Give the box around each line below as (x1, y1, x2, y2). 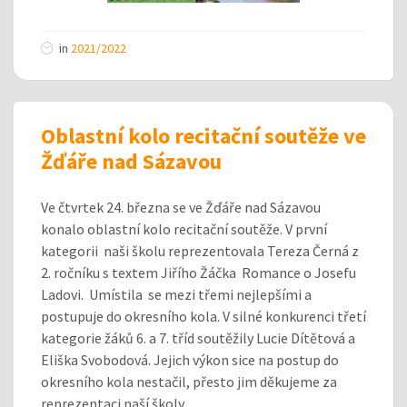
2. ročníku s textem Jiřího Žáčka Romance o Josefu (41, 263, 356, 282)
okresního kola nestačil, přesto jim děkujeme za (41, 372, 337, 391)
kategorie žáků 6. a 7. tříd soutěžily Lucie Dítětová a (41, 328, 355, 347)
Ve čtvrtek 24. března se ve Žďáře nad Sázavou (41, 197, 321, 216)
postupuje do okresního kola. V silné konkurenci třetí (41, 306, 366, 325)
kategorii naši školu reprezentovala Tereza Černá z (41, 241, 359, 260)
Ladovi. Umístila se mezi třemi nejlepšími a (41, 284, 312, 303)
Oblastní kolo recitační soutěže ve (41, 121, 366, 150)
